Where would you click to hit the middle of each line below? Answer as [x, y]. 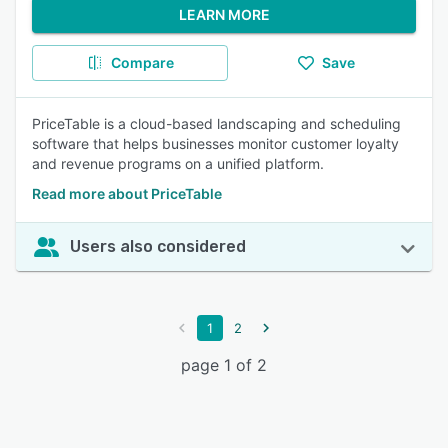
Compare [142, 62]
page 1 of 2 [224, 365]
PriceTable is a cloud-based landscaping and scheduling [216, 123]
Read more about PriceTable [127, 193]
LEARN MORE [224, 14]
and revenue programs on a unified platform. [178, 163]
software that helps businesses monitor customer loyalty [215, 143]
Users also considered [158, 246]
